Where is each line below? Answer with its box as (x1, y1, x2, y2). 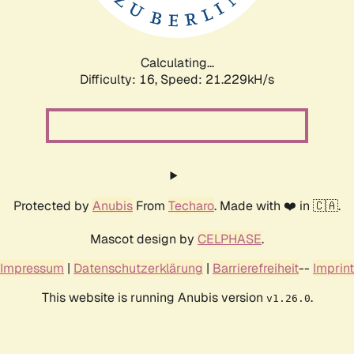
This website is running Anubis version (41, 288, 266, 306)
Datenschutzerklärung (73, 259, 203, 277)
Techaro (168, 197, 214, 214)
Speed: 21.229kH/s (160, 70, 274, 88)
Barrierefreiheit (213, 259, 299, 277)
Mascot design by (90, 230, 198, 247)
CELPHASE (198, 230, 262, 247)
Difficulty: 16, (80, 70, 160, 88)
